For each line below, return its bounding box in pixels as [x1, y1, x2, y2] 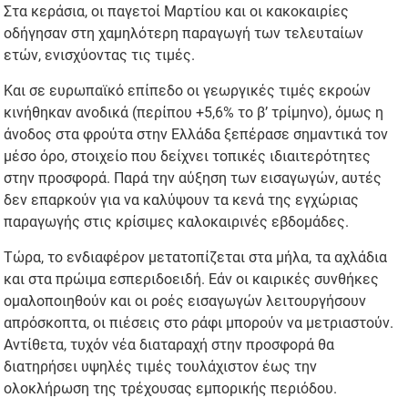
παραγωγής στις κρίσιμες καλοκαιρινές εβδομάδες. [4, 213, 350, 231]
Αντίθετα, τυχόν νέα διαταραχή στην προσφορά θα [4, 336, 335, 354]
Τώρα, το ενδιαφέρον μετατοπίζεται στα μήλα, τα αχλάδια [4, 249, 388, 267]
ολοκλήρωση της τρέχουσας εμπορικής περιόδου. [4, 380, 338, 398]
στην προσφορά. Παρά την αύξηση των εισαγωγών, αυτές [4, 169, 382, 188]
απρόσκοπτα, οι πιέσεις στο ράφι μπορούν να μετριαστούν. [4, 314, 394, 332]
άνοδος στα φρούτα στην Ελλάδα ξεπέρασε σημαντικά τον [4, 126, 389, 144]
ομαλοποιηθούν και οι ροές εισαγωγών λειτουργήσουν [4, 292, 367, 311]
